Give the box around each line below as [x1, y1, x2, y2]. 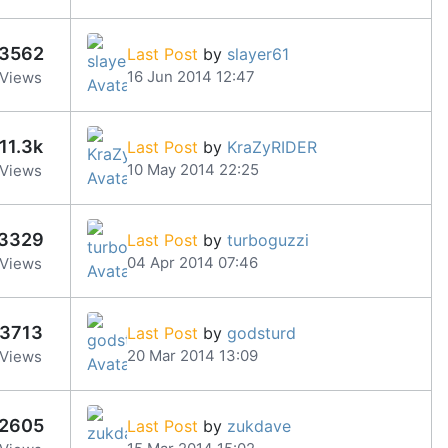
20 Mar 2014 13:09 [127, 345, 258, 365]
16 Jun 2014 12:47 [127, 66, 255, 86]
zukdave [227, 415, 291, 436]
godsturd [227, 322, 296, 343]
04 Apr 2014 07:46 [127, 252, 258, 272]
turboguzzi [227, 229, 309, 250]
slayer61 [227, 43, 289, 64]
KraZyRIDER [227, 136, 317, 157]
